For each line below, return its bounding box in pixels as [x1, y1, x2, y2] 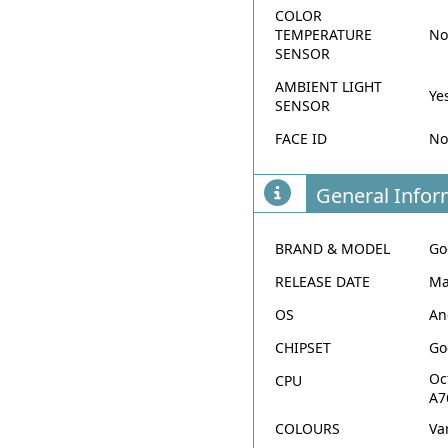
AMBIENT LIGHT [275, 77, 383, 97]
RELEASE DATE [275, 272, 371, 292]
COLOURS [275, 419, 341, 439]
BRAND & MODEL [275, 239, 391, 259]
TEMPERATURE [275, 25, 373, 45]
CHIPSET [275, 338, 332, 358]
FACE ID [275, 129, 328, 149]
